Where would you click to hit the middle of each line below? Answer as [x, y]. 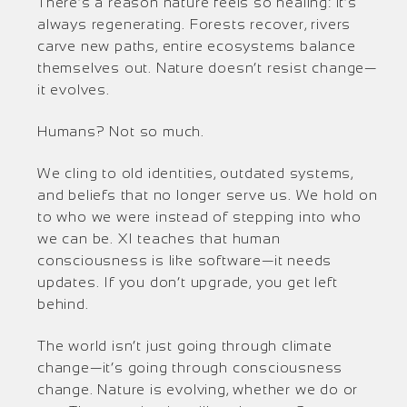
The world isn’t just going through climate [185, 346]
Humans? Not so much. [121, 131]
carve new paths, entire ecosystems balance [197, 46]
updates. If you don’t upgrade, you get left [188, 282]
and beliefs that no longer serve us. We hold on [208, 195]
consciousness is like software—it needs [185, 260]
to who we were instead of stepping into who [199, 217]
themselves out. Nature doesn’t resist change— [207, 68]
